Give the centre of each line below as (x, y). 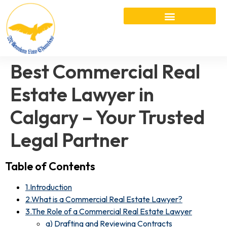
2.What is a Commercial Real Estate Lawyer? (104, 199)
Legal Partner (69, 140)
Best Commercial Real (105, 71)
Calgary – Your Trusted (107, 117)
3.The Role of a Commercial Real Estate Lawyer (109, 211)
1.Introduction (49, 187)
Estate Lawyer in (82, 94)
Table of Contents (50, 166)
